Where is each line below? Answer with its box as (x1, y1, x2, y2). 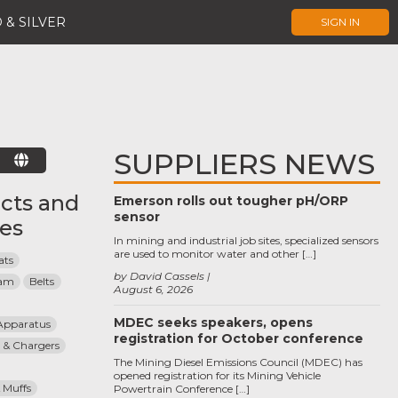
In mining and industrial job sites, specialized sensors (114, 234, 378, 247)
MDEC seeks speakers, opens (114, 314, 313, 330)
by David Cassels (114, 269, 204, 283)
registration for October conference (114, 330, 363, 346)
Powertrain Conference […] (114, 382, 250, 395)
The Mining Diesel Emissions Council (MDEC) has (114, 355, 362, 369)
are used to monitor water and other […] (114, 247, 316, 260)
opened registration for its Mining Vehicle (114, 369, 321, 382)
